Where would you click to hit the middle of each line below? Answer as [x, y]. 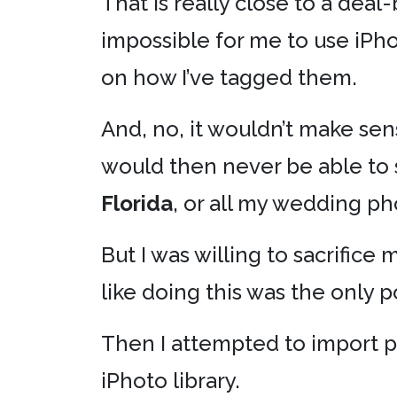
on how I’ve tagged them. [229, 78]
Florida [137, 203]
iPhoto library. [171, 381]
